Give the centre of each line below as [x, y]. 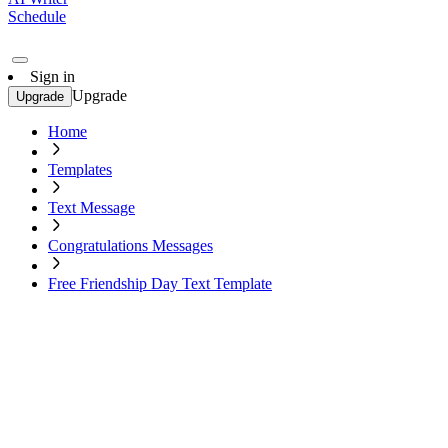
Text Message [91, 207]
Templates [80, 169]
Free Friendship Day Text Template [160, 283]
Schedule [37, 16]
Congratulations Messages [130, 245]
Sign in [52, 76]
